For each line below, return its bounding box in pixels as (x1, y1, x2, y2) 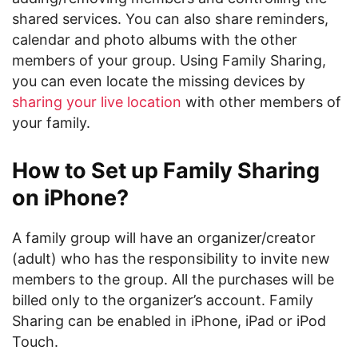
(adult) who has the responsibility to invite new (12, 250, 330, 267)
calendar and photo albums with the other (12, 31, 297, 48)
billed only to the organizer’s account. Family (12, 292, 313, 308)
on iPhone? (12, 185, 129, 211)
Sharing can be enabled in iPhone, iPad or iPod (12, 312, 326, 329)
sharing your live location (12, 93, 181, 110)
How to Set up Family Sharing (12, 157, 320, 184)
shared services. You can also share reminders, (12, 10, 328, 27)
